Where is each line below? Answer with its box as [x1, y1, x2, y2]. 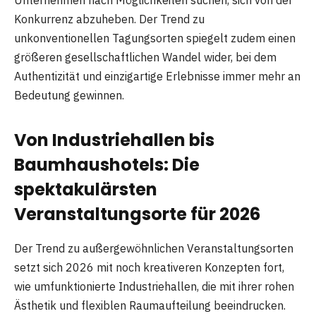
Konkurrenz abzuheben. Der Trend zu [14, 11, 205, 26]
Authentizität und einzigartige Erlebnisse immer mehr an [14, 68, 300, 83]
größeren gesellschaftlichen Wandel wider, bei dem [14, 49, 276, 64]
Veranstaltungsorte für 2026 [14, 202, 260, 226]
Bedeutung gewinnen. [14, 87, 124, 102]
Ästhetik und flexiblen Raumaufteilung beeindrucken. [14, 298, 286, 313]
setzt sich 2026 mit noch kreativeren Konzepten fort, [14, 260, 284, 275]
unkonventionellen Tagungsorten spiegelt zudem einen [14, 30, 296, 45]
